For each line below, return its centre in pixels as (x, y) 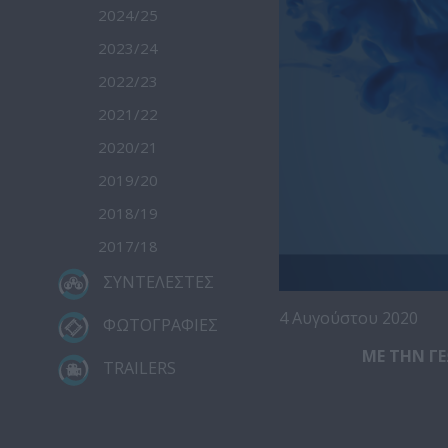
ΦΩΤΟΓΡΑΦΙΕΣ (158, 325)
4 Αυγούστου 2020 (349, 317)
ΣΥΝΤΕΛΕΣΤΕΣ (156, 282)
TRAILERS (137, 368)
